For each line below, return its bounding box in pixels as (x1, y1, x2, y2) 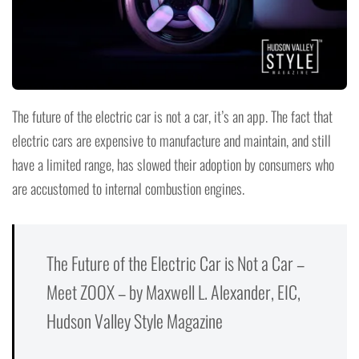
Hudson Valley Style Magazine (46, 308, 223, 334)
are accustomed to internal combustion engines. (12, 178, 244, 200)
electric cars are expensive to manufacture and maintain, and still (12, 130, 331, 151)
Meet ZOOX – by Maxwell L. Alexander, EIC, (46, 279, 301, 305)
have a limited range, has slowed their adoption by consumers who (12, 154, 334, 175)
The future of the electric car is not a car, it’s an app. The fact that (12, 106, 333, 127)
